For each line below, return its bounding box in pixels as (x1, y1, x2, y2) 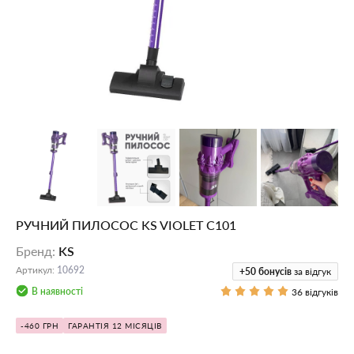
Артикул (16, 264, 52, 277)
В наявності (32, 285, 83, 298)
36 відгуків (292, 285, 338, 298)
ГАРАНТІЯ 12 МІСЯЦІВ (68, 321, 162, 331)
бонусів (258, 265, 292, 278)
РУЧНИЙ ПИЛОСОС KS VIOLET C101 (16, 217, 236, 233)
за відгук (294, 265, 331, 278)
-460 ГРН (21, 321, 58, 331)
